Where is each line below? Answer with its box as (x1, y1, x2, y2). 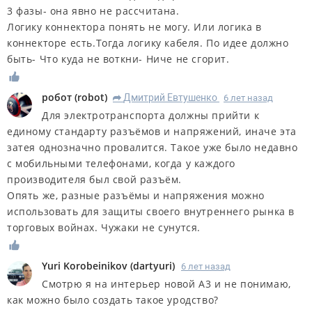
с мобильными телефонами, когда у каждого (7, 156, 236, 170)
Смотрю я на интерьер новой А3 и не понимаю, (42, 276, 291, 290)
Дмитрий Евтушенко (123, 91, 217, 103)
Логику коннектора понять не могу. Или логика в (7, 19, 262, 33)
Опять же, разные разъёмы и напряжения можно (7, 188, 265, 202)
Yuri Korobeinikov (42, 258, 127, 272)
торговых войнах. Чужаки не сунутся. (7, 220, 201, 234)
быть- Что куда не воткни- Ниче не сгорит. (7, 52, 230, 65)
